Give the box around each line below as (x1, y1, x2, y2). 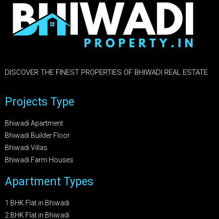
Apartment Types (5, 175, 93, 188)
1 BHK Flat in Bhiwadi (5, 198, 69, 207)
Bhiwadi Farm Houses (5, 155, 73, 164)
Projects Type (5, 95, 74, 109)
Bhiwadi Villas (5, 143, 47, 152)
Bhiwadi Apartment (5, 119, 63, 127)
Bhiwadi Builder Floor (5, 131, 70, 139)
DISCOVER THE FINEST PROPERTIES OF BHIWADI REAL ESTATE (5, 67, 208, 77)
